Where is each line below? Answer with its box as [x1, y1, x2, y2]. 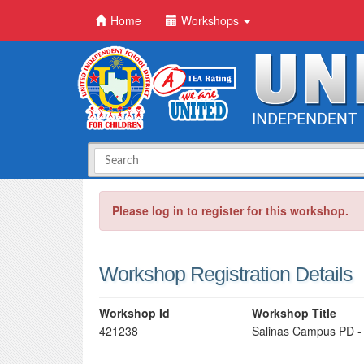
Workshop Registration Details [99, 262, 353, 285]
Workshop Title [252, 305, 337, 321]
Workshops [181, 12, 242, 28]
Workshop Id [99, 305, 170, 321]
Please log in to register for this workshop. [112, 202, 349, 219]
